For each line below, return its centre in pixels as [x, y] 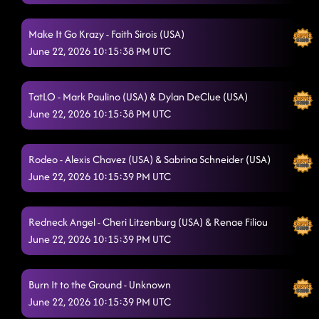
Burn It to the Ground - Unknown [100, 284]
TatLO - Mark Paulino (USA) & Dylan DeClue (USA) [138, 96]
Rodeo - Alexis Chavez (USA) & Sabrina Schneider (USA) [150, 159]
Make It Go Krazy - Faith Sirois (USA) [106, 34]
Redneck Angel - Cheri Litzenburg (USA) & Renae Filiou [148, 222]
